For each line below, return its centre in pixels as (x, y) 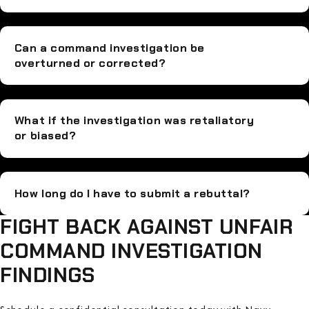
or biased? (45, 136)
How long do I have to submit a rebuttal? (132, 193)
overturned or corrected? (90, 63)
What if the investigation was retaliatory (134, 121)
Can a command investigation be (109, 48)
